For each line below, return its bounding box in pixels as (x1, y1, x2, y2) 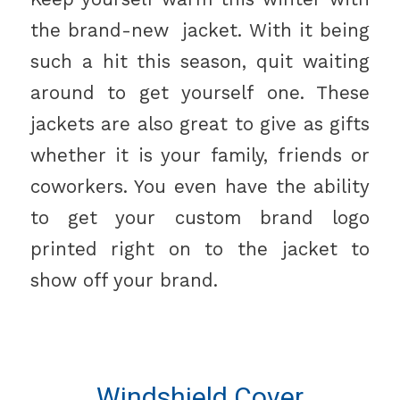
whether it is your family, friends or (29, 144, 371, 166)
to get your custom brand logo (29, 206, 371, 229)
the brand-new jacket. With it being (29, 19, 371, 41)
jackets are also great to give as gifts (29, 112, 371, 135)
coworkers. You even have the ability (29, 175, 371, 197)
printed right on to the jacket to (29, 237, 371, 260)
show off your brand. (29, 269, 218, 291)
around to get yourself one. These (29, 81, 371, 104)
